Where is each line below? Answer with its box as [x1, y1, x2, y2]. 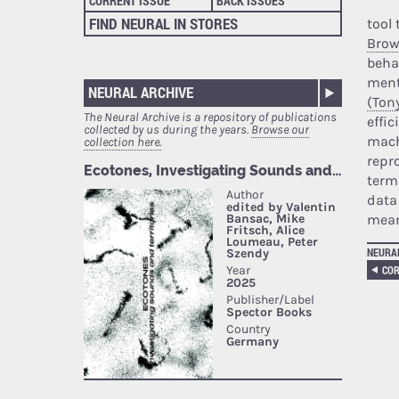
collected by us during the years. [84, 122, 252, 138]
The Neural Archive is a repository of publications [84, 110, 338, 126]
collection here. [84, 134, 162, 151]
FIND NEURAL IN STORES [89, 13, 239, 35]
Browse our [251, 122, 310, 138]
